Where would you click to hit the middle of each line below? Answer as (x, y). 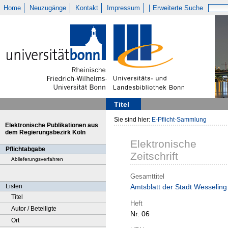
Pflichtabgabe (25, 149)
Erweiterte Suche (178, 8)
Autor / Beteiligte (34, 209)
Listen (14, 186)
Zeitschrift (154, 156)
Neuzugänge (48, 8)
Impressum (124, 8)
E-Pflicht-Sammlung (179, 120)
